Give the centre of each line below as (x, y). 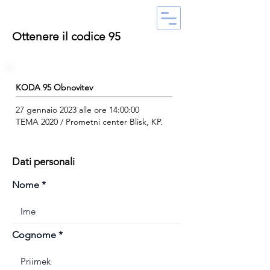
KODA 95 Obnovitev (54, 87)
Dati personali (43, 162)
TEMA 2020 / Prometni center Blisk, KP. (89, 122)
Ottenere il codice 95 (66, 36)
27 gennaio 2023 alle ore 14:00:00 (77, 110)
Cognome (34, 235)
